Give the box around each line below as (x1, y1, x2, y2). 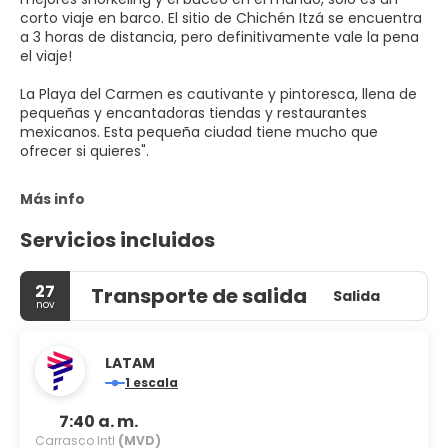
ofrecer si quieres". (20, 141, 149, 161)
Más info (20, 189, 85, 209)
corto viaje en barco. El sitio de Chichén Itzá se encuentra (20, 8, 422, 28)
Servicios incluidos (20, 226, 215, 254)
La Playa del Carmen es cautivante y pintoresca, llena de (20, 84, 417, 104)
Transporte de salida (91, 282, 307, 310)
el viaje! (20, 46, 72, 66)
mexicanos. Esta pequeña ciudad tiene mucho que (20, 122, 378, 142)
